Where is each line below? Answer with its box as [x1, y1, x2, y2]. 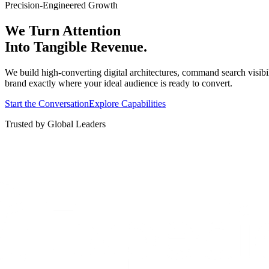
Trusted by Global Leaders [5, 118, 106, 129]
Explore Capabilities [89, 98, 166, 109]
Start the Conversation [5, 98, 89, 109]
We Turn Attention [5, 22, 121, 38]
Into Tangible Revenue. [5, 38, 147, 55]
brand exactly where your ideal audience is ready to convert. [5, 77, 232, 88]
